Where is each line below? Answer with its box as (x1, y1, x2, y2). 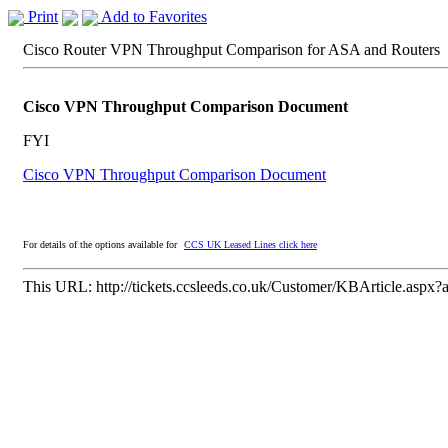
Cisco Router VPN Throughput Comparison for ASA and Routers (23, 41, 440, 58)
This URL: (23, 278, 96, 295)
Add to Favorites (98, 8, 207, 25)
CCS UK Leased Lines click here (184, 239, 317, 250)
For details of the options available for (23, 239, 180, 250)
